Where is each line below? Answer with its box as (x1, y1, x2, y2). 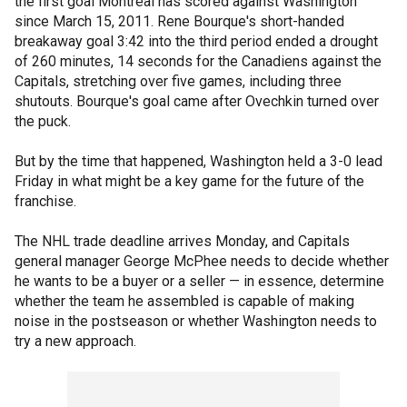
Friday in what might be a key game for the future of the (15, 173, 364, 190)
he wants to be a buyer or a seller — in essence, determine (15, 273, 384, 290)
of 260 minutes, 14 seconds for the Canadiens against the (15, 53, 382, 70)
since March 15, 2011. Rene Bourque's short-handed (15, 13, 344, 30)
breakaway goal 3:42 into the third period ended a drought (15, 33, 378, 50)
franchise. (15, 193, 76, 210)
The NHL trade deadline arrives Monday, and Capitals (15, 233, 350, 250)
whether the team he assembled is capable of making (15, 293, 354, 310)
